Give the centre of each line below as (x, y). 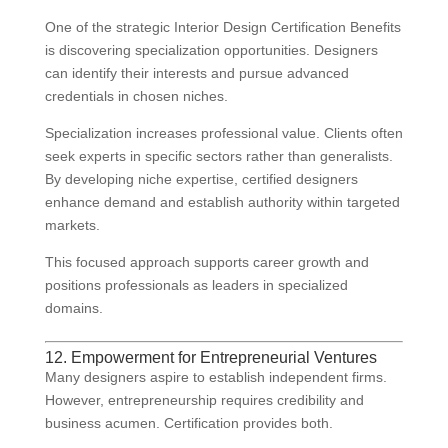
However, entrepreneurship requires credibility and (204, 400)
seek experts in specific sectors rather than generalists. (218, 156)
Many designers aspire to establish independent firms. (215, 377)
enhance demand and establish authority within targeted (222, 202)
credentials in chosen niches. (136, 96)
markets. (72, 225)
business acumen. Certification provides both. (188, 423)
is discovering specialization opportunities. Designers (211, 50)
